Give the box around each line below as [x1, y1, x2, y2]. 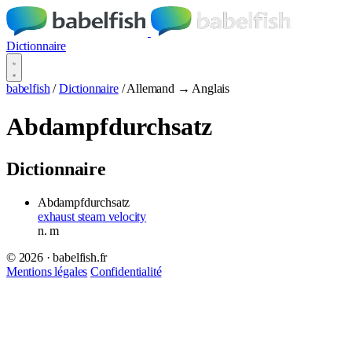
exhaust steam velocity [38, 209, 147, 223]
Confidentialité [90, 264, 162, 278]
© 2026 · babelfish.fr [6, 250, 108, 264]
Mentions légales [6, 264, 88, 278]
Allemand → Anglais [126, 82, 230, 95]
